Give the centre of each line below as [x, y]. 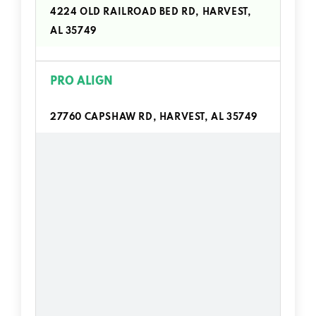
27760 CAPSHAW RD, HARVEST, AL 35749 [154, 117]
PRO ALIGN [81, 81]
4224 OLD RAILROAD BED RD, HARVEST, [151, 12]
